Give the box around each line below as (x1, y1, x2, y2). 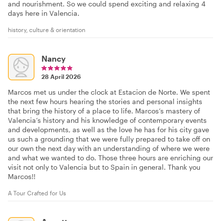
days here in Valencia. (8, 9, 79, 18)
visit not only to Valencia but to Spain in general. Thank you (8, 163, 200, 172)
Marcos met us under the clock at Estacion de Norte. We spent (8, 88, 210, 97)
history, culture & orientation (8, 26, 85, 34)
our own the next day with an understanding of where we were (8, 144, 210, 153)
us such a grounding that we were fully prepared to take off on (8, 135, 210, 144)
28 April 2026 (41, 73, 81, 80)
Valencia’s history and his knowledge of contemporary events (8, 116, 207, 125)
